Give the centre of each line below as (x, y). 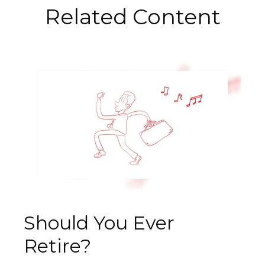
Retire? (57, 246)
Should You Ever (99, 223)
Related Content (132, 17)
